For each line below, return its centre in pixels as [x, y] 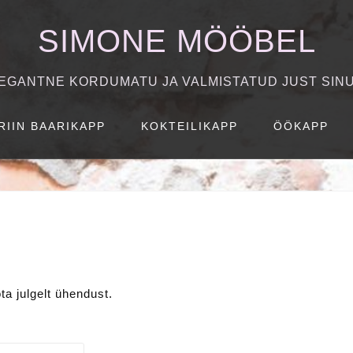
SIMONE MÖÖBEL [176, 41]
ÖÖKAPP [301, 126]
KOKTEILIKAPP [190, 126]
